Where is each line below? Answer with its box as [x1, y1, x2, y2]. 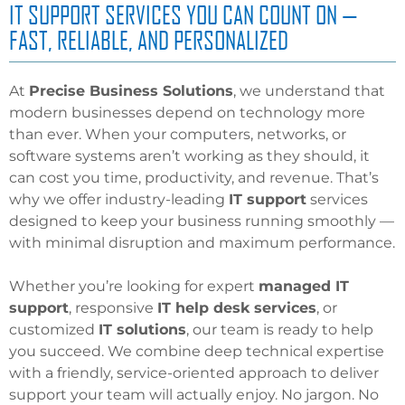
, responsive [69, 299, 157, 317]
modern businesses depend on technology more [9, 104, 365, 122]
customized [9, 321, 99, 339]
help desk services [175, 299, 316, 317]
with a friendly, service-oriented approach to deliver [9, 364, 379, 382]
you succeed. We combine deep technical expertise [9, 343, 384, 361]
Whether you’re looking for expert [9, 278, 259, 296]
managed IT [259, 278, 349, 296]
